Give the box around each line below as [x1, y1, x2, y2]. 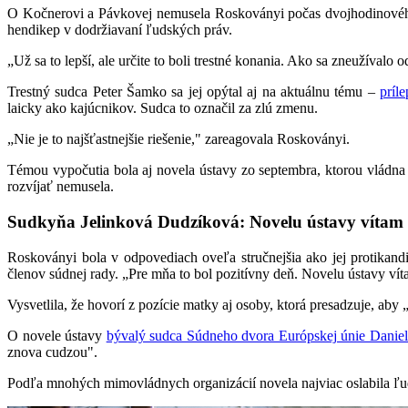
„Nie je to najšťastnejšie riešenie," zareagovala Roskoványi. [7, 131, 350, 148]
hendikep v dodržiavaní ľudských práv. [7, 22, 232, 38]
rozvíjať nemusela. [7, 178, 114, 195]
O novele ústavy [7, 327, 107, 343]
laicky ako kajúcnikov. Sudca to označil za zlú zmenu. [7, 100, 318, 117]
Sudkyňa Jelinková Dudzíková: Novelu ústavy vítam [7, 212, 403, 232]
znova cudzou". [7, 343, 97, 360]
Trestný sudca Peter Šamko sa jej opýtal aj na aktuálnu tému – [7, 84, 380, 100]
